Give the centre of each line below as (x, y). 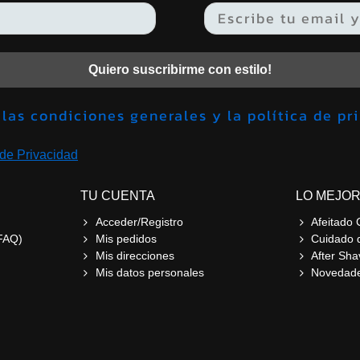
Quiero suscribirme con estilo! (180, 69)
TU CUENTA (117, 195)
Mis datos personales (149, 272)
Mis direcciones (135, 255)
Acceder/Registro (139, 221)
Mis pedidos (126, 238)
